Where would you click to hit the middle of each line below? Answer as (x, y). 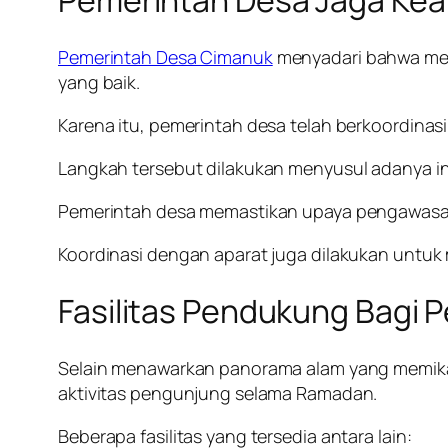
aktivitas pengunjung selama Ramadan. (218, 392)
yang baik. (99, 81)
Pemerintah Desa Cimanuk (165, 56)
